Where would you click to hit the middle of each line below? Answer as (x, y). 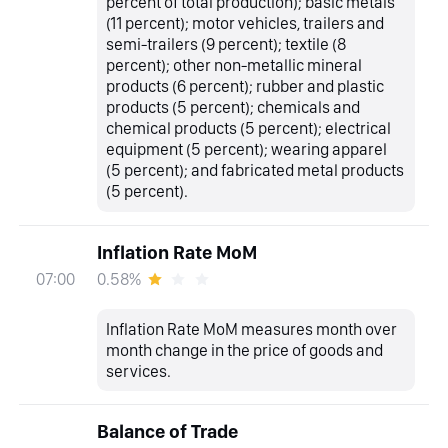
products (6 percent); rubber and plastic (245, 86)
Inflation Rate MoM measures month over (252, 328)
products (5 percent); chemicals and (233, 107)
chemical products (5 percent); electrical (249, 128)
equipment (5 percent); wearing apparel (247, 149)
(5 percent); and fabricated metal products (255, 170)
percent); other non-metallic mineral (234, 65)
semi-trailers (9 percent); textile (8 (226, 44)
